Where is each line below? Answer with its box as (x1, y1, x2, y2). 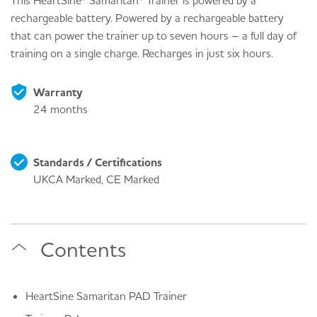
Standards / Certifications (33, 155, 162, 170)
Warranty (33, 85, 83, 100)
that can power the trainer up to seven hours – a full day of (11, 28, 296, 43)
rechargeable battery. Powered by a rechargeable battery (11, 11, 284, 25)
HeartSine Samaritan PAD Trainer (25, 289, 187, 304)
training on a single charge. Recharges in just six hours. (11, 46, 273, 61)
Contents (40, 236, 126, 263)
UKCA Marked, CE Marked (33, 172, 159, 187)
